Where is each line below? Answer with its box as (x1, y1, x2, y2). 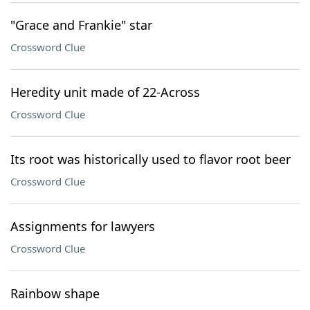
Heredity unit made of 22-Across (10, 84, 200, 100)
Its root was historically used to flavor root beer (10, 151, 291, 167)
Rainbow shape (10, 285, 100, 302)
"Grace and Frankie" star (10, 17, 152, 33)
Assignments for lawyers (10, 218, 155, 235)
